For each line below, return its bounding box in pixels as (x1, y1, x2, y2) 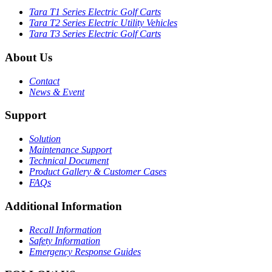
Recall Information (29, 224, 101, 235)
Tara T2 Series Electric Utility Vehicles (29, 18, 177, 29)
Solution (29, 134, 61, 144)
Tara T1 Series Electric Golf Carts (29, 7, 161, 18)
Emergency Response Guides (29, 246, 141, 257)
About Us (5, 50, 52, 64)
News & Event (29, 86, 84, 97)
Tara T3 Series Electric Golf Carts (29, 29, 161, 39)
